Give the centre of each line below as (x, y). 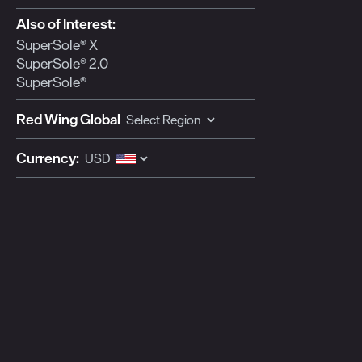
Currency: (48, 158)
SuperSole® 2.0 (62, 64)
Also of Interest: (66, 24)
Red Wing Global (68, 120)
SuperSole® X (57, 45)
